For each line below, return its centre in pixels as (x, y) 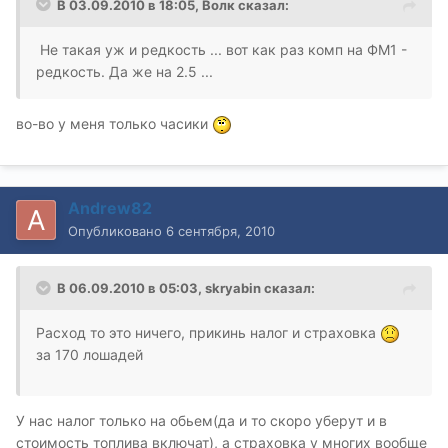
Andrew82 (110, 207)
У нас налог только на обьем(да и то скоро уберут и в (201, 420)
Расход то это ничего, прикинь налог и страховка (208, 332)
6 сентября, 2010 (220, 230)
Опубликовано (117, 230)
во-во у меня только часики (114, 123)
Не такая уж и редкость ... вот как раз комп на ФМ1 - (221, 49)
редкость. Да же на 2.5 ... (124, 71)
